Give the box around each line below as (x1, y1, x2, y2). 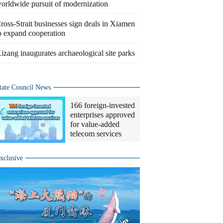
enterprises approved (70, 111, 135, 119)
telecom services (70, 129, 121, 138)
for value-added (70, 120, 119, 128)
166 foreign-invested (70, 101, 135, 110)
